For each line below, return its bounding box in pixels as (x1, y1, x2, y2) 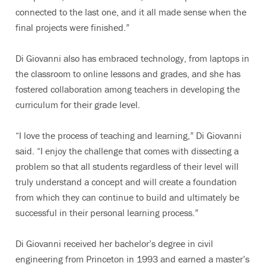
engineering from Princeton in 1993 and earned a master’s (15, 253, 249, 265)
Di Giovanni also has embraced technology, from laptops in (15, 52, 249, 64)
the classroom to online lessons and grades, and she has (15, 68, 240, 80)
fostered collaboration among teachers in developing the (15, 83, 240, 95)
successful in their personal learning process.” (15, 207, 198, 218)
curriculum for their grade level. (15, 99, 140, 110)
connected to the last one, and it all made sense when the (15, 6, 246, 18)
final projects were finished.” (15, 21, 129, 33)
